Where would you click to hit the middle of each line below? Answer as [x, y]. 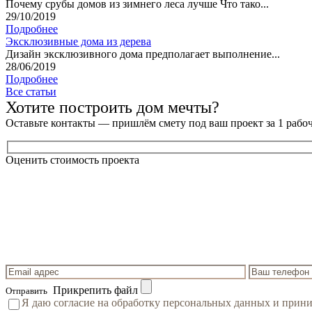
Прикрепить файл [95, 290]
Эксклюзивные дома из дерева [78, 41]
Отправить [26, 291]
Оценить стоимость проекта [72, 160]
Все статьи [31, 91]
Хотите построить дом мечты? [112, 107]
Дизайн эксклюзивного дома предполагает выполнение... [143, 54]
